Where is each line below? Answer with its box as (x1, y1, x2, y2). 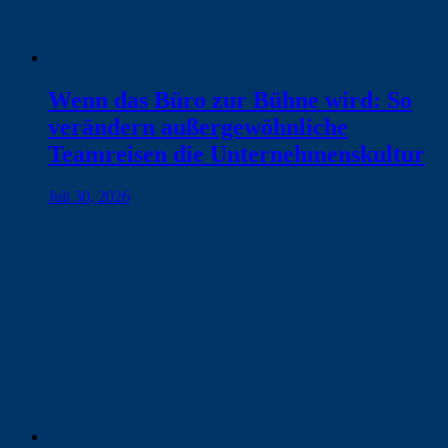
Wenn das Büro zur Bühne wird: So (48, 86, 412, 113)
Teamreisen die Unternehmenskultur (48, 140, 425, 167)
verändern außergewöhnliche (48, 113, 348, 140)
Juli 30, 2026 (48, 187, 130, 205)
